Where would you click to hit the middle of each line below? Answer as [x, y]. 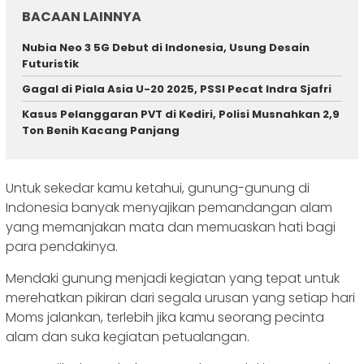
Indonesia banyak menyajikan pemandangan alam [169, 208]
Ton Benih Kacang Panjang [101, 130]
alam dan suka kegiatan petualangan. [128, 337]
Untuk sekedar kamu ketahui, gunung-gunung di [158, 188]
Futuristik [50, 63]
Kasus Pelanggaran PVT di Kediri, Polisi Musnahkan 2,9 [181, 114]
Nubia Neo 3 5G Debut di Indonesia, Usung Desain [166, 47]
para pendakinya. [62, 247]
